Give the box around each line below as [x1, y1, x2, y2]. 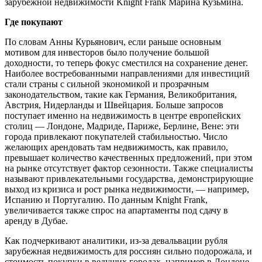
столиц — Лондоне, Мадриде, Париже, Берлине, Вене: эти [5, 121, 239, 132]
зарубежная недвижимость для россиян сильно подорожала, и [5, 246, 252, 257]
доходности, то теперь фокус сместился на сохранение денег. [5, 58, 248, 68]
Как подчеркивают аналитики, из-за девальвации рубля [5, 236, 227, 246]
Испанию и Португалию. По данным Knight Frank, [5, 195, 208, 205]
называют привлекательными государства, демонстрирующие [5, 174, 253, 184]
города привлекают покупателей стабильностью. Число [5, 132, 227, 142]
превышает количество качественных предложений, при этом [5, 153, 252, 163]
